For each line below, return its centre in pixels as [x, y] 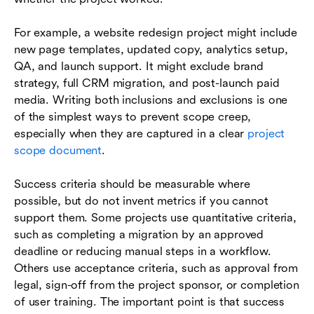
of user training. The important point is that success [150, 301]
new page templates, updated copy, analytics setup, [151, 49]
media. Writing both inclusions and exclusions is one [151, 100]
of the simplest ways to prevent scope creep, [133, 116]
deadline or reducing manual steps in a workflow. [143, 251]
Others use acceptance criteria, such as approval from [156, 268]
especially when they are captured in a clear [131, 133]
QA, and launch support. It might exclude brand [139, 66]
